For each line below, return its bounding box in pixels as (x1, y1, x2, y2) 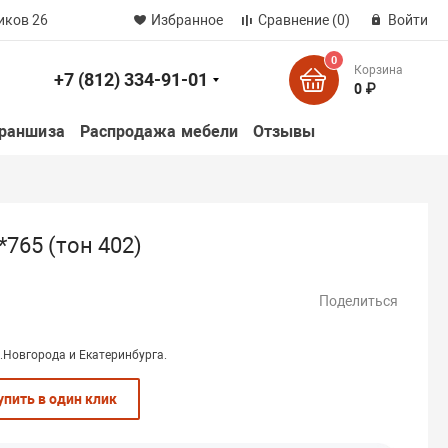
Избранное (150, 12, 223, 28)
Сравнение (257, 12, 329, 28)
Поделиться (319, 292, 399, 309)
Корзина (353, 63, 403, 77)
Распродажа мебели (79, 122, 239, 141)
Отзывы (253, 122, 316, 141)
